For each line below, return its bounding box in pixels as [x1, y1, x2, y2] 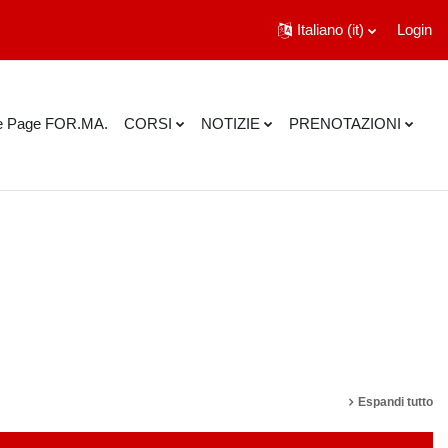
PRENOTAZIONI [288, 114, 401, 132]
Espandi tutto [358, 395, 433, 409]
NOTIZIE [200, 114, 260, 132]
